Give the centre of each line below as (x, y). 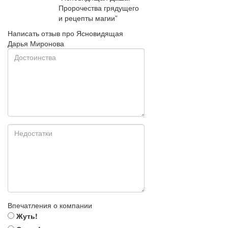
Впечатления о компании (50, 205)
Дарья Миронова (36, 43)
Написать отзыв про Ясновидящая (65, 33)
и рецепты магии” (88, 18)
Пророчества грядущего (98, 8)
